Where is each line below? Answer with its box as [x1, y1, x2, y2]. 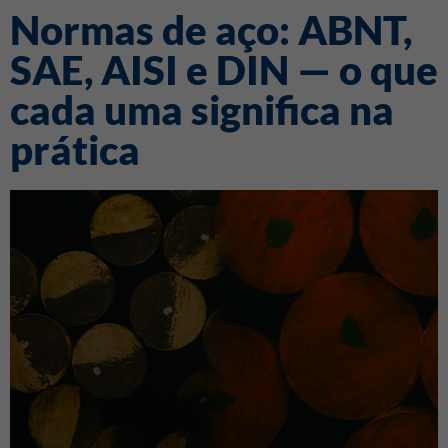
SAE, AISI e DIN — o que [10, 45, 438, 94]
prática [10, 125, 140, 174]
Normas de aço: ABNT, [10, 5, 412, 54]
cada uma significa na [10, 85, 394, 134]
